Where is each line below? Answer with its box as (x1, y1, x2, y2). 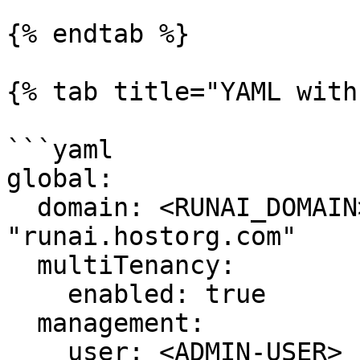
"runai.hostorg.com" (6, 222, 297, 251)
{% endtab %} (6, 19, 190, 48)
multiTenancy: (6, 251, 37, 280)
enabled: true (6, 280, 67, 309)
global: (6, 164, 113, 193)
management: (6, 309, 37, 337)
